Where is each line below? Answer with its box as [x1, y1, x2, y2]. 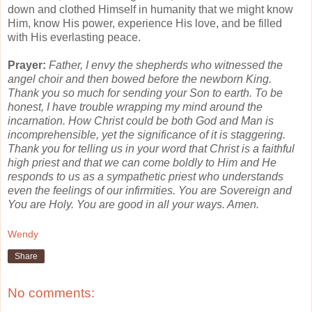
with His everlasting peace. [8, 31, 141, 43]
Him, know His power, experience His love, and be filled [8, 17, 282, 29]
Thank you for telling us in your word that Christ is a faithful [8, 142, 295, 155]
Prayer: [8, 58, 49, 71]
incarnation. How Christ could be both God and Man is [8, 114, 274, 127]
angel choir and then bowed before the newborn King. [8, 72, 272, 85]
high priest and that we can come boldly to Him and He [8, 156, 276, 169]
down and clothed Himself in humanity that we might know [8, 3, 293, 15]
